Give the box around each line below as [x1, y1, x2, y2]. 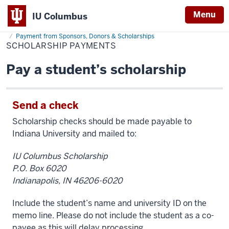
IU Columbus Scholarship [12, 151, 108, 162]
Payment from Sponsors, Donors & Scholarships [16, 32, 154, 40]
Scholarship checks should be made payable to [12, 116, 192, 127]
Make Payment [146, 25, 190, 33]
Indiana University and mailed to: [12, 128, 136, 139]
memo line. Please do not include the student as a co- [12, 210, 214, 221]
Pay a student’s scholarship [6, 61, 186, 78]
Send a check [12, 99, 79, 112]
